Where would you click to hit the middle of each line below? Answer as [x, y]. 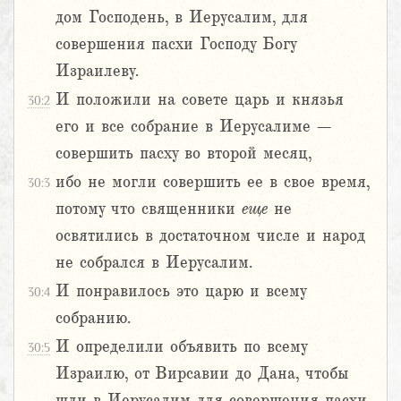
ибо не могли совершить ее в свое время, [213, 182]
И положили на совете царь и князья [200, 100]
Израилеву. [97, 71]
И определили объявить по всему [181, 347]
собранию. [93, 318]
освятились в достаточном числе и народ [210, 236]
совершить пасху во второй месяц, [183, 154]
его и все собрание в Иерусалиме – [193, 127]
